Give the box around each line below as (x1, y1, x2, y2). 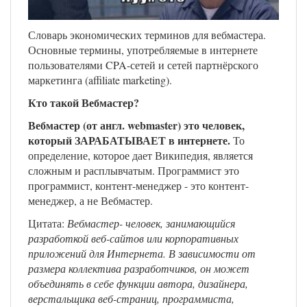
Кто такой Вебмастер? (28, 95, 139, 111)
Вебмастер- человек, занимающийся (67, 216, 235, 231)
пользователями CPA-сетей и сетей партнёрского (28, 58, 258, 73)
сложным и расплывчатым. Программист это (28, 163, 239, 178)
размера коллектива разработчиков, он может (28, 261, 249, 276)
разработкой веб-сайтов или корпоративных (28, 231, 238, 246)
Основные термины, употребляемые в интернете (28, 42, 258, 58)
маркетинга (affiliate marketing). (28, 73, 172, 88)
